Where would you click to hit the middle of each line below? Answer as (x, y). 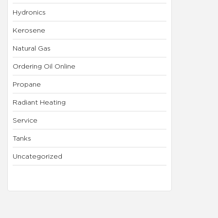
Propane (27, 84)
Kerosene (29, 30)
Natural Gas (32, 48)
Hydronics (29, 12)
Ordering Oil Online (44, 66)
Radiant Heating (39, 102)
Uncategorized (38, 156)
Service (25, 120)
